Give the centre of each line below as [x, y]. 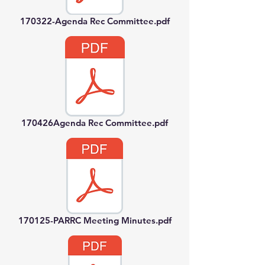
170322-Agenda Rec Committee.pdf [95, 21]
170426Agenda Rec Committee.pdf [95, 123]
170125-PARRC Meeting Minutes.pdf [95, 220]
